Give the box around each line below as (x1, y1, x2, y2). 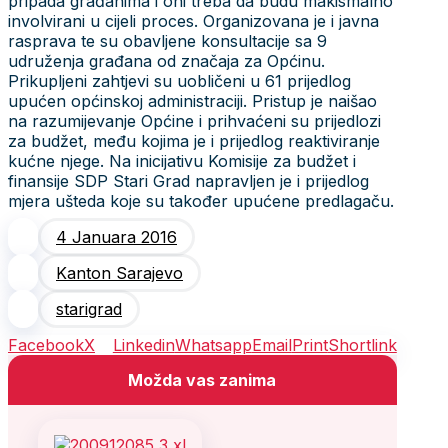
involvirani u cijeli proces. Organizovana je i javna (8, 10, 379, 31)
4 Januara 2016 (56, 226, 177, 247)
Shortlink (327, 334, 397, 355)
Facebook (8, 334, 84, 355)
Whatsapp (174, 334, 252, 355)
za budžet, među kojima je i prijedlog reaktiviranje (8, 130, 380, 151)
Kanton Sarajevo (56, 262, 183, 283)
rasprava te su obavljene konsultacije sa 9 (8, 30, 327, 51)
